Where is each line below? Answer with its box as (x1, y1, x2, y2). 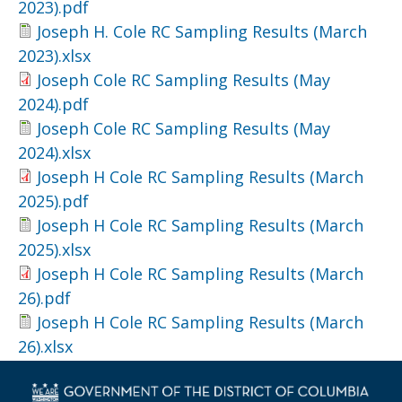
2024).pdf (18, 93, 89, 115)
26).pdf (18, 287, 71, 309)
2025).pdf (18, 190, 89, 212)
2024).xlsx (18, 142, 91, 163)
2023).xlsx (18, 45, 91, 66)
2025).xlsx (18, 239, 91, 260)
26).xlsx (18, 336, 73, 357)
